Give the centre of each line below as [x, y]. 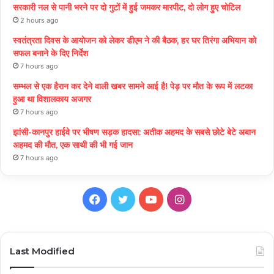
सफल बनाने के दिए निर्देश [50, 53]
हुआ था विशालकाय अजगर [56, 99]
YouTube [178, 198]
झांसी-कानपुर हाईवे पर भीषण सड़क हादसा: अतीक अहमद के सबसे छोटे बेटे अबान [134, 132]
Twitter [146, 198]
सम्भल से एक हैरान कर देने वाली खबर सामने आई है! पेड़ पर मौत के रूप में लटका [133, 86]
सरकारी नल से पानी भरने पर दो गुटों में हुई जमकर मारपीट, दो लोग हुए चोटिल [128, 7]
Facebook [125, 198]
